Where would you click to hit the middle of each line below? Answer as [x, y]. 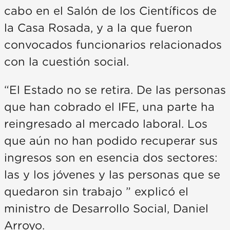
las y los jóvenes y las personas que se [112, 175]
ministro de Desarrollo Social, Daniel [106, 209]
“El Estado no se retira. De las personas [115, 90]
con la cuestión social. [66, 62]
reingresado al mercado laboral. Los [106, 124]
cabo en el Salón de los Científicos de [110, 11]
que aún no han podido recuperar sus [111, 141]
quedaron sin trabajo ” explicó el [96, 192]
